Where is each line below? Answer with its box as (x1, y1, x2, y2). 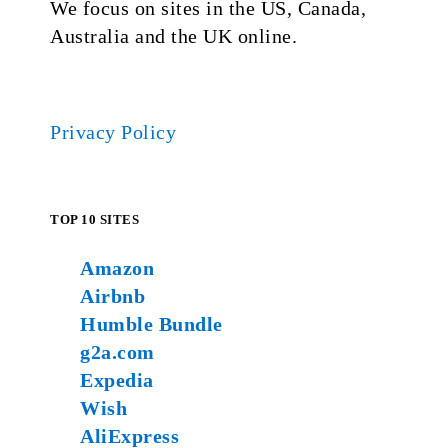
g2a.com (80, 341, 155, 363)
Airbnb (80, 285, 145, 307)
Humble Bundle (80, 313, 223, 335)
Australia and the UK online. (50, 25, 297, 47)
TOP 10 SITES (50, 212, 139, 227)
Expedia (80, 369, 154, 391)
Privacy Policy (50, 121, 176, 143)
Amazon (80, 257, 154, 279)
